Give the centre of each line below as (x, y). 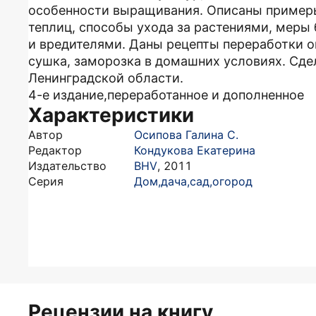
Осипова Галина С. (186, 135)
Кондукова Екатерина (195, 150)
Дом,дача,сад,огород (193, 181)
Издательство (67, 166)
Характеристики (111, 115)
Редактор (55, 150)
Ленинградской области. (106, 78)
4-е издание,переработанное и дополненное (166, 95)
